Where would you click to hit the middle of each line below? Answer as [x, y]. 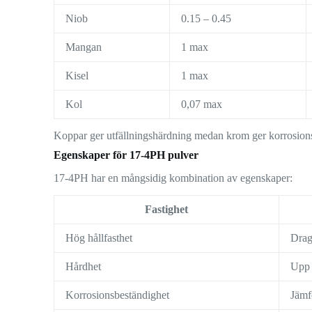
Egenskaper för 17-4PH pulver [126, 155]
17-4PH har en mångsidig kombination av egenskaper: [173, 178]
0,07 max [202, 104]
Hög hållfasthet [99, 237]
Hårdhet [84, 266]
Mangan [84, 47]
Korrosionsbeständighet [118, 295]
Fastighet [167, 209]
